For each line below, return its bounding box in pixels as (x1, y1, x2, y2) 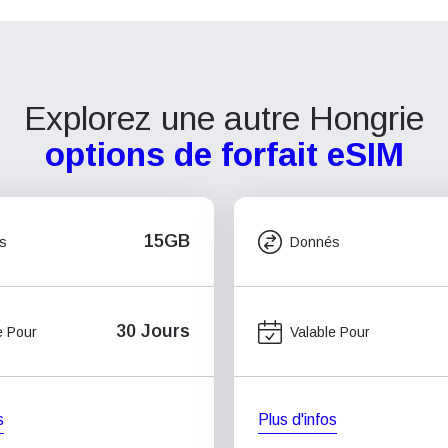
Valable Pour (290, 323, 370, 340)
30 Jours (116, 321, 190, 341)
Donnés (290, 233, 340, 250)
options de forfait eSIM (44, 136, 404, 173)
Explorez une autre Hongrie (24, 100, 424, 137)
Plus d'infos (258, 411, 337, 428)
